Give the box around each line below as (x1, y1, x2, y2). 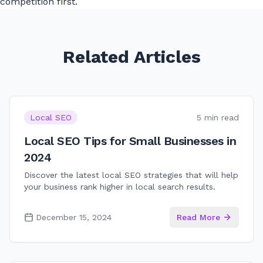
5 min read (197, 113, 239, 122)
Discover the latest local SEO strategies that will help (24, 170, 238, 180)
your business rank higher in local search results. (24, 182, 215, 191)
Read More (177, 213, 220, 222)
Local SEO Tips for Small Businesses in (24, 134, 236, 148)
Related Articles (62, 46, 201, 67)
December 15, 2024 (36, 213, 112, 222)
